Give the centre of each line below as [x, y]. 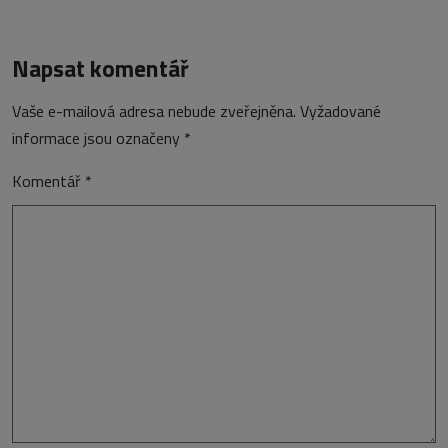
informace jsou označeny [98, 137]
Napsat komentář [100, 67]
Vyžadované [340, 110]
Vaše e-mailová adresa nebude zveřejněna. [154, 110]
